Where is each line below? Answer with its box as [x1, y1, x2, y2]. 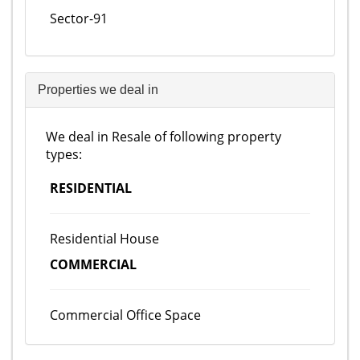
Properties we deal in [38, 83, 158, 96]
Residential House [50, 230, 159, 247]
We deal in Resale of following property [46, 128, 281, 145]
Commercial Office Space [50, 306, 201, 324]
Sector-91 [50, 10, 108, 27]
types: [46, 145, 82, 163]
